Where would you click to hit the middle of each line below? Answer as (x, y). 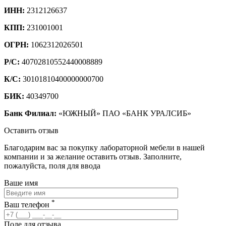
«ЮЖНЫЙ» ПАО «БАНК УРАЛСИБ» (124, 113)
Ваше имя (21, 183)
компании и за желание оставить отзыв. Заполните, (93, 157)
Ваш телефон (28, 205)
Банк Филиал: (30, 113)
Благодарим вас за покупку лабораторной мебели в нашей (104, 148)
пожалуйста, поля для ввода (52, 166)
